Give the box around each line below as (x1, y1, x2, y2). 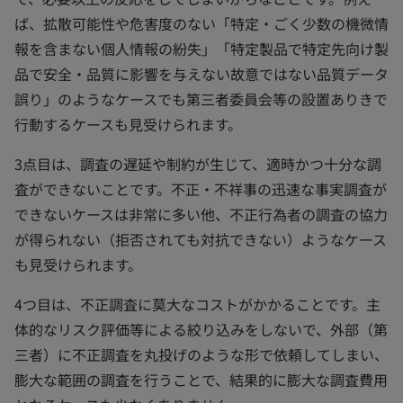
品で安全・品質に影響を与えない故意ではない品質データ (14, 62, 389, 85)
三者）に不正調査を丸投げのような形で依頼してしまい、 (14, 343, 389, 365)
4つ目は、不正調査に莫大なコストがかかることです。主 (14, 292, 381, 315)
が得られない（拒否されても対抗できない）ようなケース (14, 228, 387, 250)
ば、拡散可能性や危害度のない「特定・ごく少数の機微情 (14, 12, 389, 34)
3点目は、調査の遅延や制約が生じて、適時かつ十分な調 (14, 152, 381, 175)
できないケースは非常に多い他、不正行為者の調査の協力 (14, 202, 388, 225)
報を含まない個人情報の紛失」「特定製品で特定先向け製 (14, 37, 389, 59)
